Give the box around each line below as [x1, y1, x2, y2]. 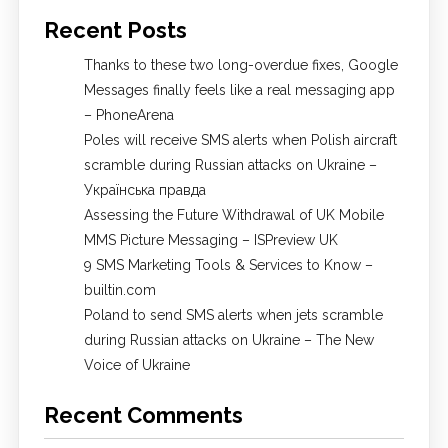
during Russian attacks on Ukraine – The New [83, 332, 374, 349]
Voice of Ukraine [83, 357, 190, 374]
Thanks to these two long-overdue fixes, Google [83, 57, 398, 74]
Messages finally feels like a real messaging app [83, 82, 395, 99]
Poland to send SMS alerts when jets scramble [83, 307, 383, 324]
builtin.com [83, 282, 156, 299]
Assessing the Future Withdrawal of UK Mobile [83, 207, 384, 224]
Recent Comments [43, 402, 243, 429]
